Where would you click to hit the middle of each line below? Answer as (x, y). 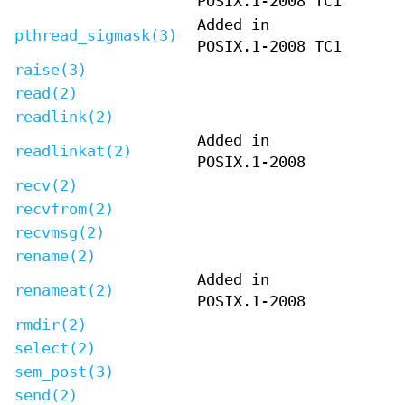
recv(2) (46, 185)
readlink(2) (64, 117)
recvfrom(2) (64, 209)
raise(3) (51, 70)
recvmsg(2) (60, 232)
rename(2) (55, 256)
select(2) (55, 348)
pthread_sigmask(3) (96, 35)
